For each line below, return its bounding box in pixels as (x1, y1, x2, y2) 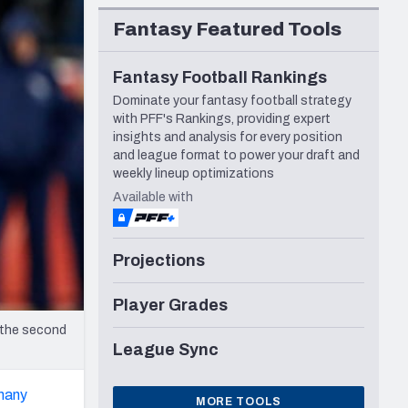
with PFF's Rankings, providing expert (113, 112, 331, 127)
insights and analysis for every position (113, 130, 342, 145)
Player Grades (113, 296, 228, 315)
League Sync (113, 341, 219, 360)
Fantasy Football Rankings (113, 68, 327, 87)
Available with (113, 190, 193, 205)
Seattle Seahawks (40, 9, 158, 24)
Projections (113, 251, 205, 270)
